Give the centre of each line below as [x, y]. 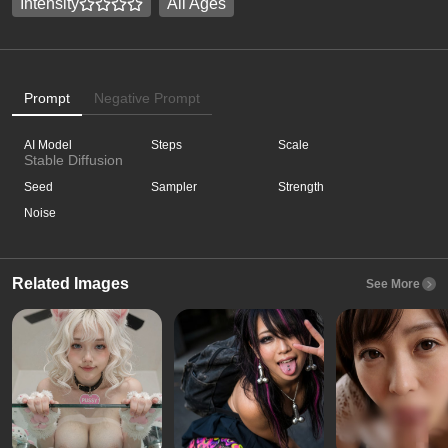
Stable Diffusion [73, 160]
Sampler [174, 187]
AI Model [48, 145]
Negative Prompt [147, 98]
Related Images [70, 283]
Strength [301, 187]
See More [393, 284]
